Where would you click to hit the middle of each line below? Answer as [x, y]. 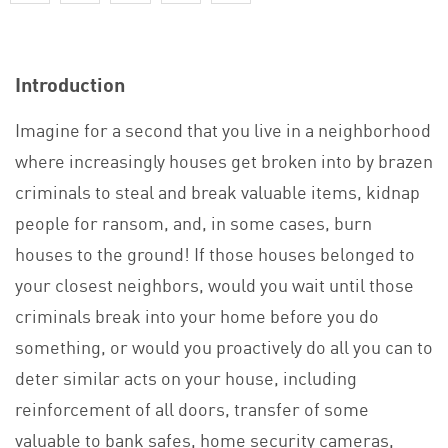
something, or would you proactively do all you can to [224, 345]
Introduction [70, 84]
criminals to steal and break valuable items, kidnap [217, 190]
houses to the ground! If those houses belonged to [215, 252]
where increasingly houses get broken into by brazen [224, 159]
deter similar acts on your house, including [186, 376]
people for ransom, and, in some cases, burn [193, 221]
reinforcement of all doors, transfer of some [192, 407]
